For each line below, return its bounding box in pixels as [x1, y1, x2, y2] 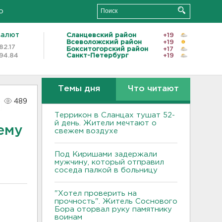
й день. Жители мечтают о [55, 120, 157, 126]
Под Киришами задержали [55, 151, 157, 158]
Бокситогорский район [66, 46, 148, 52]
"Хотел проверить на [55, 190, 137, 197]
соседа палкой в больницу [55, 167, 158, 173]
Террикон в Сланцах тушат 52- [55, 112, 175, 118]
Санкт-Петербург [66, 53, 128, 59]
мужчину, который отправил [55, 159, 164, 166]
